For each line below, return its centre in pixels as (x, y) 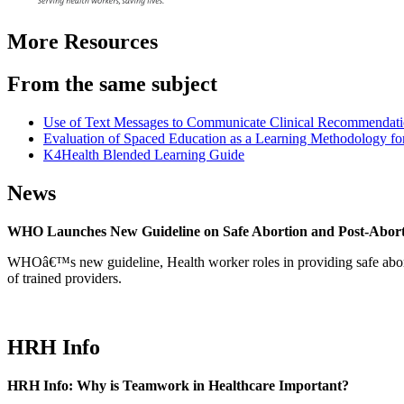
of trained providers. (64, 278)
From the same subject (112, 84)
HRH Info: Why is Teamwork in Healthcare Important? (178, 385)
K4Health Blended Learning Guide (144, 155)
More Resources (83, 42)
